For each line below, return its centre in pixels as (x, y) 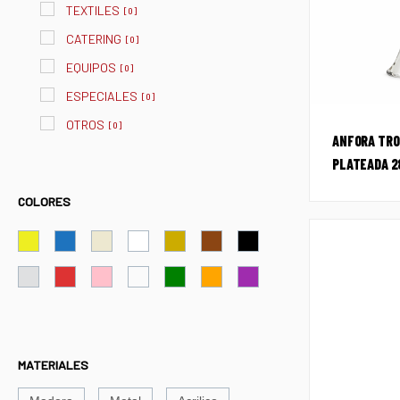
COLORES (44, 202)
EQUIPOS (91, 68)
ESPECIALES (102, 96)
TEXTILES (93, 11)
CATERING (94, 39)
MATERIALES (53, 365)
